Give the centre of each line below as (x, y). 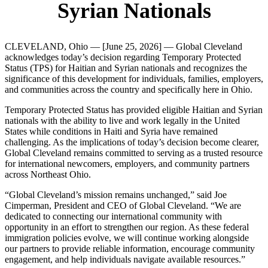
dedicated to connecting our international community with (113, 217)
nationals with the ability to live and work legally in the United (122, 121)
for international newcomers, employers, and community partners (127, 164)
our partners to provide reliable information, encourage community (130, 249)
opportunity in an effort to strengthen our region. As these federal (127, 227)
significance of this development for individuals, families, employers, (134, 79)
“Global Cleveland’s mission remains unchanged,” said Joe (116, 195)
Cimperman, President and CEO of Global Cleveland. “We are (123, 206)
